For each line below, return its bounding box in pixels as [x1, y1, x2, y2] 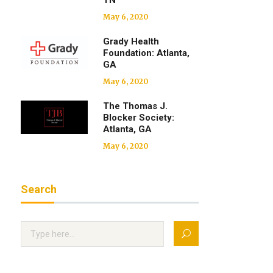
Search [21, 183, 57, 196]
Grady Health [103, 36, 160, 47]
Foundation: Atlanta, [103, 48, 190, 58]
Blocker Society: [103, 112, 175, 123]
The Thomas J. [103, 101, 168, 112]
